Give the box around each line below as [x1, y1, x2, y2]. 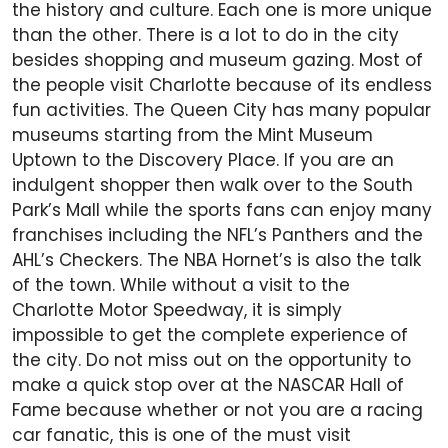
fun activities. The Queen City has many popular [12, 98, 431, 123]
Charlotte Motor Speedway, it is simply [12, 298, 342, 323]
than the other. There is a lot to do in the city [12, 23, 399, 48]
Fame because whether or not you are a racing [12, 398, 423, 423]
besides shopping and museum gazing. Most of [12, 48, 423, 73]
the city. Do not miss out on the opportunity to [12, 348, 411, 373]
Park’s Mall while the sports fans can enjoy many [12, 198, 432, 223]
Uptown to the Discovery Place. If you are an [12, 148, 394, 173]
